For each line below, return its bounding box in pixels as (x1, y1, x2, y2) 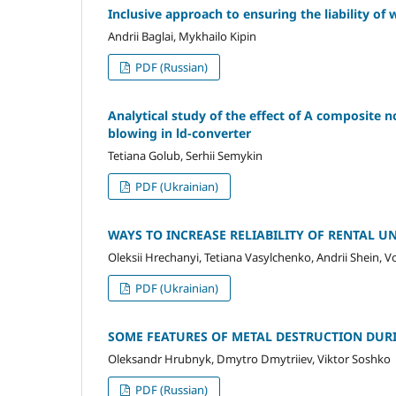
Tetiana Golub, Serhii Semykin (108, 148, 263, 164)
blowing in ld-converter (108, 125, 251, 142)
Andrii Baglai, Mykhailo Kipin (108, 28, 256, 45)
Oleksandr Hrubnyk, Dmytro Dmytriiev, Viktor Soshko (108, 350, 391, 367)
